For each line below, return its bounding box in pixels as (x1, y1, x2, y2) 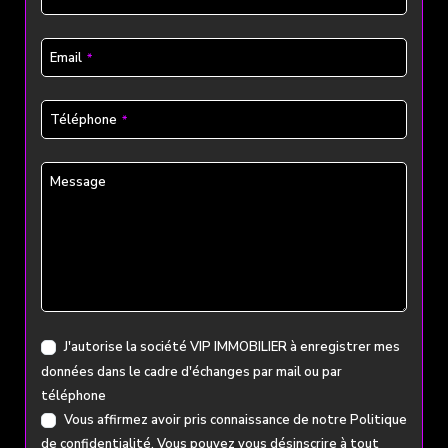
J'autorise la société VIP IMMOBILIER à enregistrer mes (64, 338, 400, 357)
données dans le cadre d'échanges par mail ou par (41, 362, 342, 381)
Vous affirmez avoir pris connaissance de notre (64, 410, 350, 429)
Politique (350, 410, 407, 429)
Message (50, 173, 106, 192)
